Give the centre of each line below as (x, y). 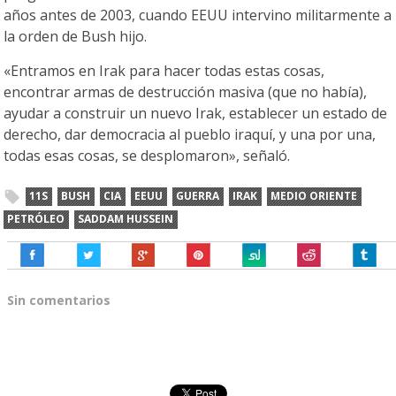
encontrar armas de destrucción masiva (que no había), (186, 92)
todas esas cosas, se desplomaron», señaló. (147, 156)
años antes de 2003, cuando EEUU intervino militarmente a (198, 15)
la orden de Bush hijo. (76, 37)
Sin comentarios (59, 301)
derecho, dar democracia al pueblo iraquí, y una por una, (190, 135)
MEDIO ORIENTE (314, 196)
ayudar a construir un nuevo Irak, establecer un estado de (196, 114)
